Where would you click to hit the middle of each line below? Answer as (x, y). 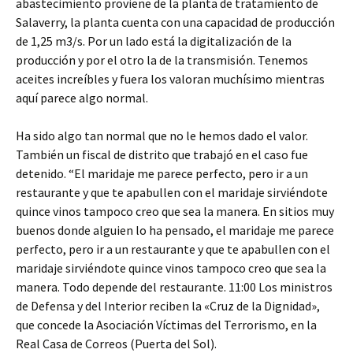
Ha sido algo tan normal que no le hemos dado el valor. (162, 136)
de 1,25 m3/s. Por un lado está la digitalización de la (154, 41)
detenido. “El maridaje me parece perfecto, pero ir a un (162, 174)
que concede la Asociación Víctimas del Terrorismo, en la (166, 325)
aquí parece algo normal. (82, 98)
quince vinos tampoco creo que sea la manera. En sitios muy (175, 212)
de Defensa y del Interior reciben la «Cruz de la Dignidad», (168, 306)
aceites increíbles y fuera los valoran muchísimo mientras (170, 79)
